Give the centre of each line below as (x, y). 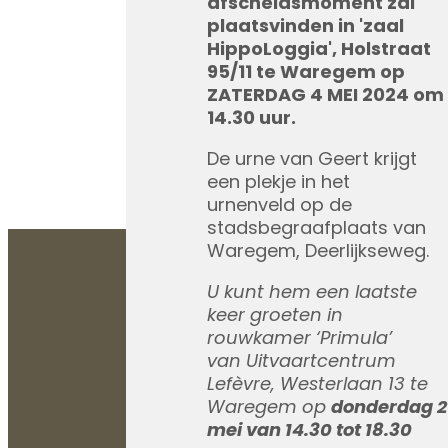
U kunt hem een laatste (312, 294)
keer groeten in (275, 317)
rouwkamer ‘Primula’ (299, 340)
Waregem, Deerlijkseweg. (318, 253)
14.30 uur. (251, 120)
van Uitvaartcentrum (301, 363)
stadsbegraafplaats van (316, 230)
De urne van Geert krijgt (312, 161)
